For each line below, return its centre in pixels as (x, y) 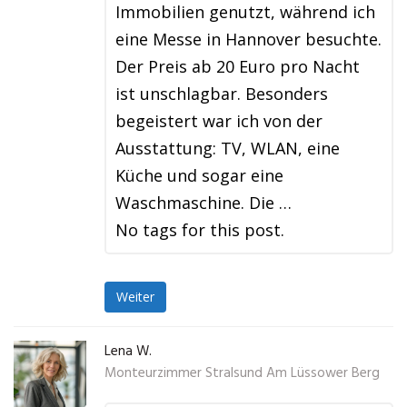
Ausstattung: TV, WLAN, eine (228, 148)
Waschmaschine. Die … (203, 203)
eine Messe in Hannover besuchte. (248, 39)
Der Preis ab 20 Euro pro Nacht (238, 66)
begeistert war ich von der (219, 121)
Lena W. (128, 352)
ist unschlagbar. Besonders (222, 94)
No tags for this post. (200, 230)
